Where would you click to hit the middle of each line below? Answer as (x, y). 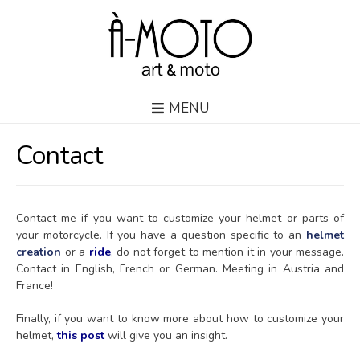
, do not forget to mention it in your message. (227, 252)
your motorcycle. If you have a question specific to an (161, 235)
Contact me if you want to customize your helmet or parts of (180, 218)
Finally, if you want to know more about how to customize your (180, 318)
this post (81, 335)
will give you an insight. (166, 335)
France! (35, 285)
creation (39, 252)
